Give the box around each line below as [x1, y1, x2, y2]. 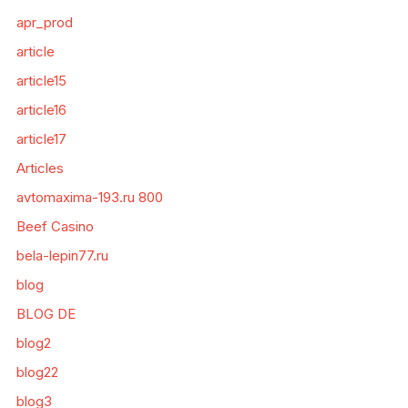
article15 [15, 72, 66, 90]
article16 [15, 101, 66, 119]
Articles [15, 159, 64, 178]
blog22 [15, 363, 58, 382]
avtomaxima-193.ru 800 [15, 189, 163, 207]
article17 [15, 130, 66, 148]
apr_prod [15, 14, 73, 32]
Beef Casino [15, 218, 94, 236]
